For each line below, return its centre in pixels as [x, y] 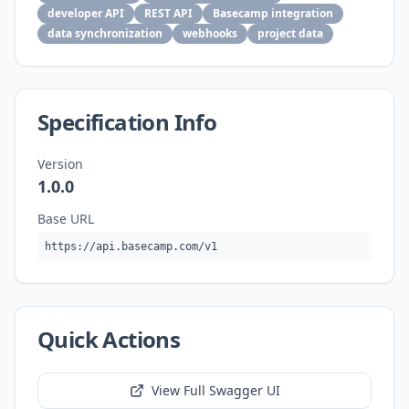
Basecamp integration [273, 13]
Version [60, 164]
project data [290, 33]
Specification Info [127, 122]
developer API [86, 13]
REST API [168, 13]
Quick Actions [109, 339]
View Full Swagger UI [215, 390]
